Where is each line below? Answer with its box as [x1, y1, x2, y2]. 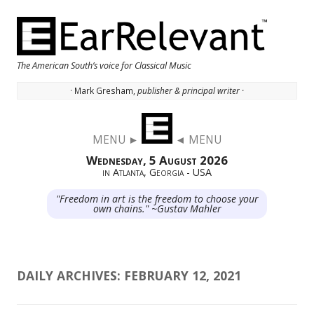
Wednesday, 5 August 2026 [86, 152, 228, 169]
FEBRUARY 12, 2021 [124, 267, 241, 285]
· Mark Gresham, [70, 85, 137, 97]
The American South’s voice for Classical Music [17, 59, 191, 71]
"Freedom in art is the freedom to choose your [55, 192, 259, 206]
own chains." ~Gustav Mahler [93, 202, 221, 216]
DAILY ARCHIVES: [17, 267, 124, 285]
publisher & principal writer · [137, 85, 244, 97]
